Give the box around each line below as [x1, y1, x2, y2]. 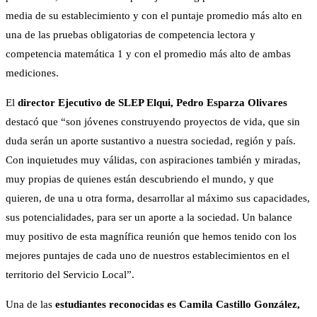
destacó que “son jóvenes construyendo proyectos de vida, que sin [6, 116, 300, 128]
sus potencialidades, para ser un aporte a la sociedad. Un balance [6, 212, 292, 224]
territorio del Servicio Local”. [6, 269, 134, 281]
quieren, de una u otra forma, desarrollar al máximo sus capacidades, [6, 192, 310, 204]
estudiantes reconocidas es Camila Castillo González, [55, 299, 300, 311]
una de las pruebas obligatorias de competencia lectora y [6, 29, 255, 41]
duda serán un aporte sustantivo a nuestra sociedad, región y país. [6, 135, 296, 147]
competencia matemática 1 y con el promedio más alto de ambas [6, 48, 291, 60]
